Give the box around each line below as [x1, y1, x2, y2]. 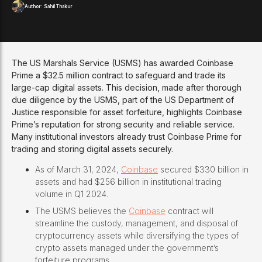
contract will [166, 206, 213, 216]
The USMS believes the [35, 206, 129, 216]
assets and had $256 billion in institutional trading [35, 177, 222, 187]
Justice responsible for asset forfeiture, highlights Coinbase [12, 107, 242, 118]
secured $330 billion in [158, 164, 249, 175]
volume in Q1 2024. [35, 189, 109, 199]
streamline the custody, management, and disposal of [35, 218, 238, 229]
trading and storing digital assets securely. [12, 144, 173, 154]
